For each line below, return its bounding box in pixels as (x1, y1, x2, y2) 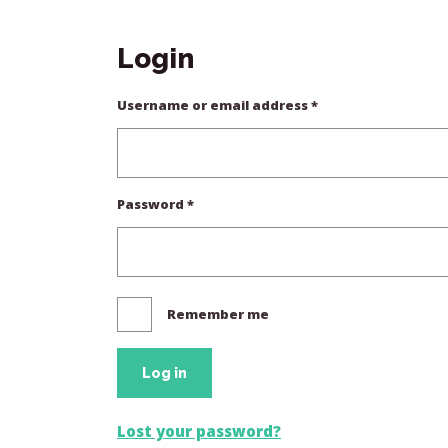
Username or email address (117, 96, 311, 114)
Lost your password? (117, 421, 281, 441)
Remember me (167, 305, 269, 323)
